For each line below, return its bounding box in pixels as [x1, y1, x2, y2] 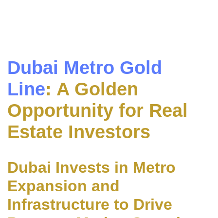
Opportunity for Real [7, 100, 188, 121]
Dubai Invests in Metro [7, 158, 176, 176]
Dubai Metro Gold [7, 57, 162, 78]
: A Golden [45, 78, 138, 99]
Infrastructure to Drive [7, 195, 172, 213]
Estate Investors [7, 121, 150, 142]
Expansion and [7, 177, 120, 195]
